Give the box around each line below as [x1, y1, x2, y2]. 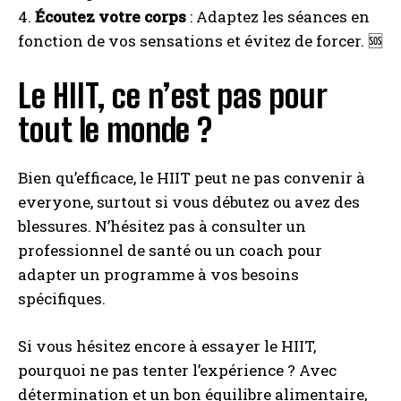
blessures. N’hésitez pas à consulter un [18, 216, 306, 237]
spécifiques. [18, 288, 106, 310]
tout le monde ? [18, 111, 212, 150]
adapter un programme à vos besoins [18, 264, 299, 286]
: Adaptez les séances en [186, 6, 370, 28]
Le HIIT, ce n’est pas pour [18, 77, 327, 116]
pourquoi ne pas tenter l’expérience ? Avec [18, 360, 337, 381]
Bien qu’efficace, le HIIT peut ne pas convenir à [18, 167, 365, 189]
